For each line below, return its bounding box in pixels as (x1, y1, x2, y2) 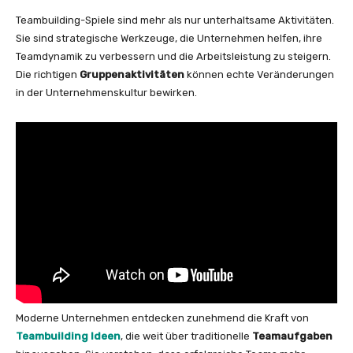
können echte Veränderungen (184, 69, 334, 80)
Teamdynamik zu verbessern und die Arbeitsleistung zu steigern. (16, 50, 331, 62)
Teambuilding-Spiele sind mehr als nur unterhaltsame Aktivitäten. (16, 14, 334, 26)
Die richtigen (16, 69, 80, 80)
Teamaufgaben (252, 329, 333, 342)
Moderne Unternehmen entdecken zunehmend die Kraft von (16, 311, 309, 324)
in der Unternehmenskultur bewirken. (16, 87, 197, 98)
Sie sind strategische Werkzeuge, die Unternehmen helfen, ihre (16, 32, 322, 44)
